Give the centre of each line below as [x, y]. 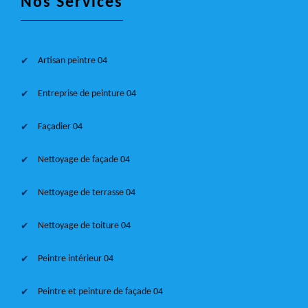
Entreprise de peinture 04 [87, 94]
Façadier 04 [60, 127]
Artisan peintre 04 [73, 61]
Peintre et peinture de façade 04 [100, 292]
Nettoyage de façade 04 [84, 160]
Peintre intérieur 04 [76, 259]
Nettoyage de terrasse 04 [87, 193]
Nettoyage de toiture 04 [84, 226]
